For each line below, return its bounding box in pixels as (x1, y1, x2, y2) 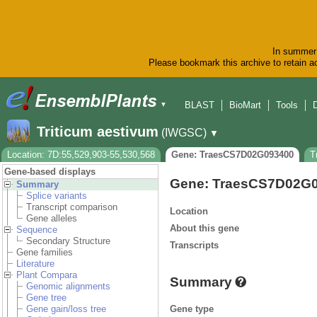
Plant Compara (16, 270, 77, 281)
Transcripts (170, 239, 219, 250)
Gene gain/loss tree (26, 304, 106, 315)
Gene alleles (26, 213, 77, 224)
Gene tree (26, 292, 67, 304)
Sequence (16, 224, 57, 236)
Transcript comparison (26, 202, 117, 213)
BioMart (229, 100, 261, 111)
